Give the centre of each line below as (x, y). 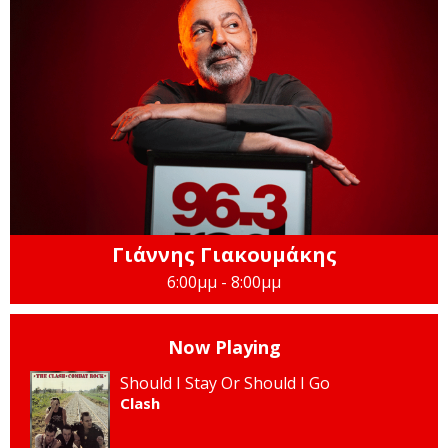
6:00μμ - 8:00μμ (224, 282)
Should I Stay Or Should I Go (225, 383)
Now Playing (224, 347)
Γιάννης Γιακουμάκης (224, 255)
